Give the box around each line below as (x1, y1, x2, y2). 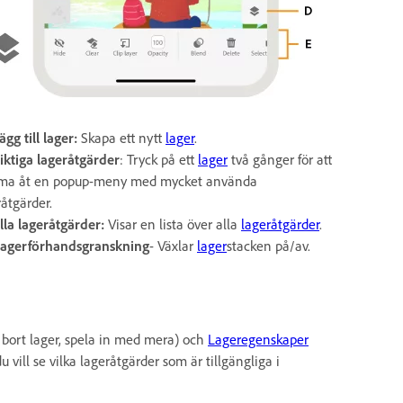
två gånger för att (228, 149, 332, 168)
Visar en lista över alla (104, 214, 241, 233)
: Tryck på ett (120, 149, 198, 168)
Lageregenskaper (208, 329, 309, 348)
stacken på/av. (227, 236, 310, 255)
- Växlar (149, 236, 197, 255)
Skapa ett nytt (81, 128, 166, 147)
